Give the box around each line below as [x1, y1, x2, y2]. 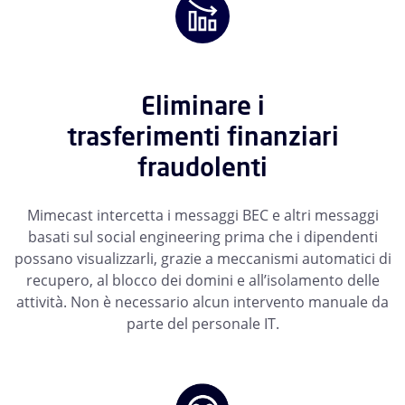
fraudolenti [137, 150, 268, 184]
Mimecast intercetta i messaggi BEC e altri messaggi [26, 205, 379, 226]
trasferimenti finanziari [66, 119, 339, 154]
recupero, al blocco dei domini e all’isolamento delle [25, 270, 380, 291]
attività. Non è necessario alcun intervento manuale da [16, 292, 389, 313]
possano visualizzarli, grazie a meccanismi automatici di [14, 249, 391, 269]
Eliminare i [140, 89, 265, 123]
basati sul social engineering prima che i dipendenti [27, 227, 378, 248]
